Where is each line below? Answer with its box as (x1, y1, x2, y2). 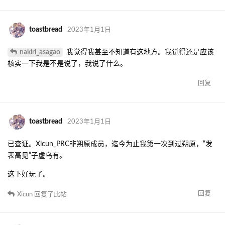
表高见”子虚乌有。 (8, 152, 66, 160)
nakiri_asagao (20, 49, 60, 56)
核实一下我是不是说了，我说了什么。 (8, 60, 127, 68)
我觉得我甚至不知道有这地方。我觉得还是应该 (64, 49, 214, 56)
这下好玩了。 (8, 171, 50, 178)
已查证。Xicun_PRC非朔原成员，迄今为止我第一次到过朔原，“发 (8, 141, 212, 148)
